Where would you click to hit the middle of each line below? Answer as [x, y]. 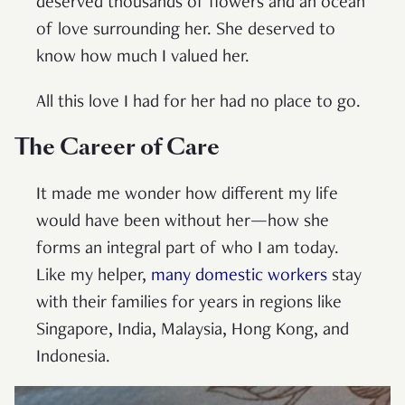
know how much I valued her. [143, 58]
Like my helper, [94, 277]
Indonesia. [73, 358]
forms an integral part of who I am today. [188, 250]
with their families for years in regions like [189, 304]
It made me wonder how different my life [187, 196]
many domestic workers [239, 277]
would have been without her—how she [183, 223]
